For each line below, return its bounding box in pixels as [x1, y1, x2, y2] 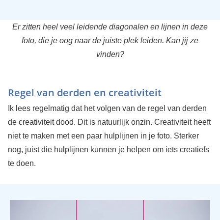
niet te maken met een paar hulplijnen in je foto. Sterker [7, 132, 199, 140]
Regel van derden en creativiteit [7, 86, 162, 100]
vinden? [96, 50, 124, 59]
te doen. [7, 159, 36, 168]
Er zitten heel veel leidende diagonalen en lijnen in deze [12, 23, 208, 31]
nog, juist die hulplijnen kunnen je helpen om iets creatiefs [7, 145, 209, 154]
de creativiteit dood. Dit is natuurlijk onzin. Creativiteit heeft [7, 118, 211, 127]
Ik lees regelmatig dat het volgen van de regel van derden [7, 104, 207, 113]
